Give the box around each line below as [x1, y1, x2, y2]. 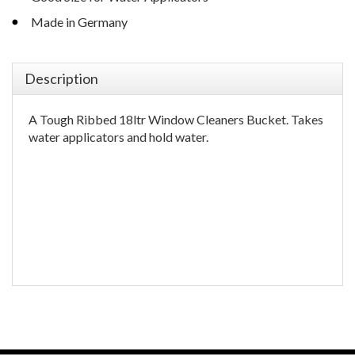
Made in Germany [31, 14, 128, 30]
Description [25, 70, 98, 88]
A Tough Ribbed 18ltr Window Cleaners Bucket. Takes [29, 112, 323, 128]
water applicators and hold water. [29, 129, 208, 145]
